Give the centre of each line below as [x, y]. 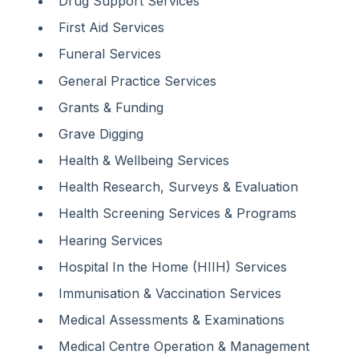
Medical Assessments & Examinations [171, 320]
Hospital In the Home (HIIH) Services [173, 266]
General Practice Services [137, 81]
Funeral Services [110, 54]
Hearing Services [111, 240]
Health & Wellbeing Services [144, 161]
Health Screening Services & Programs [177, 214]
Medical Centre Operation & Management [184, 347]
